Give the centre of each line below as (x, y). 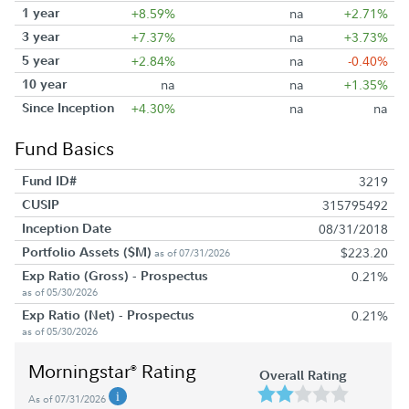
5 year (40, 60)
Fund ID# (49, 181)
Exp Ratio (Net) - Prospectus (108, 315)
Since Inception (68, 108)
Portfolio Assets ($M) (86, 252)
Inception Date (66, 228)
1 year (40, 13)
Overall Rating (303, 375)
